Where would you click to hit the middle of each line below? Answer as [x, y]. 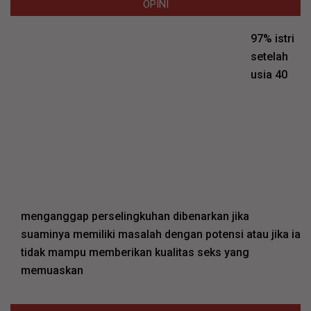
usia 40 [269, 75]
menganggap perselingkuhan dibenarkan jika [135, 216]
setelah [270, 57]
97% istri [273, 39]
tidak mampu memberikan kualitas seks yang [135, 252]
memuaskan [52, 270]
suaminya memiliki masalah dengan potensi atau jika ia [161, 234]
